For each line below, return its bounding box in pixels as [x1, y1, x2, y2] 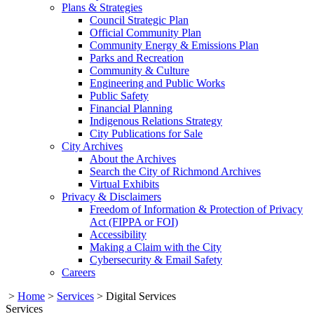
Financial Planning [90, 102, 172, 114]
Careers [62, 266, 95, 278]
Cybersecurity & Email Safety [90, 253, 222, 266]
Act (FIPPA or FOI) [90, 215, 178, 228]
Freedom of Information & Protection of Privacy [90, 203, 303, 215]
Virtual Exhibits [90, 177, 159, 190]
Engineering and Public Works [90, 76, 225, 89]
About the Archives [90, 152, 176, 165]
